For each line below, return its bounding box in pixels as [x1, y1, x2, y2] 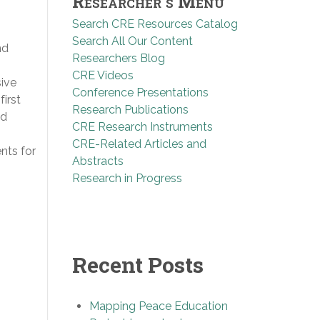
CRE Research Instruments [72, 119, 213, 134]
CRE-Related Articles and [72, 136, 206, 151]
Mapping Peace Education [89, 299, 228, 313]
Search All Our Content [72, 34, 193, 48]
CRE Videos [72, 68, 134, 82]
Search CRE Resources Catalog [72, 16, 238, 31]
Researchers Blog [72, 51, 165, 65]
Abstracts [72, 154, 124, 168]
